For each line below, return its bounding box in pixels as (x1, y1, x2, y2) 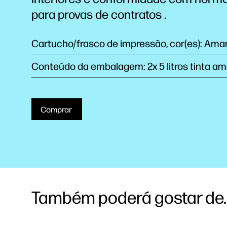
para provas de (31, 7, 111, 22)
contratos (111, 7, 164, 22)
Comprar (40, 105, 73, 115)
